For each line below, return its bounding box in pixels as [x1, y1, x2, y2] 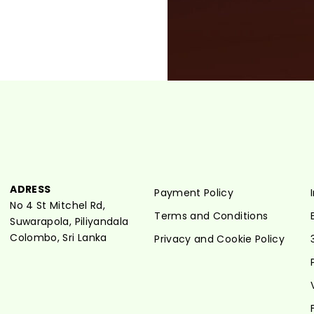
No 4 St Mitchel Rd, [10, 198, 105, 212]
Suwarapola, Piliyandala [10, 214, 129, 228]
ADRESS [10, 182, 51, 196]
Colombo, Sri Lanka [10, 230, 107, 245]
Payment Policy [154, 185, 234, 200]
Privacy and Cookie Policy [154, 231, 285, 246]
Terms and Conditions [154, 208, 268, 223]
